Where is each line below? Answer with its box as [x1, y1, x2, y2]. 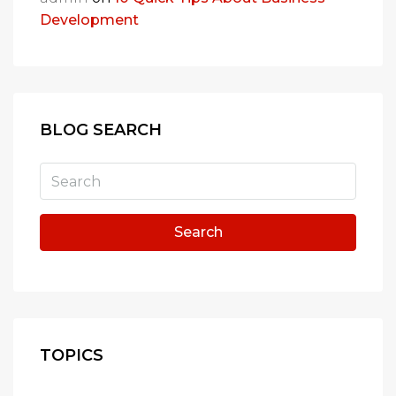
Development [40, 11, 139, 28]
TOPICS [40, 346, 103, 365]
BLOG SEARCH [40, 120, 162, 140]
